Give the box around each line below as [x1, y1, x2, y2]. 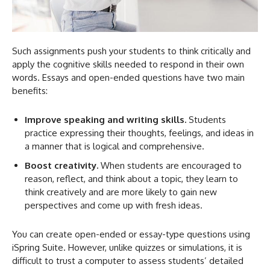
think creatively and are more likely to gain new [25, 186, 217, 198]
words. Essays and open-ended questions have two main [12, 71, 245, 83]
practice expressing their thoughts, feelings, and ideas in [25, 127, 254, 139]
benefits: [12, 84, 48, 96]
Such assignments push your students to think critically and [12, 45, 251, 57]
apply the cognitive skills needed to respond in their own [12, 58, 244, 70]
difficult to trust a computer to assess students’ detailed [12, 254, 243, 266]
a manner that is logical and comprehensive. [25, 140, 204, 152]
